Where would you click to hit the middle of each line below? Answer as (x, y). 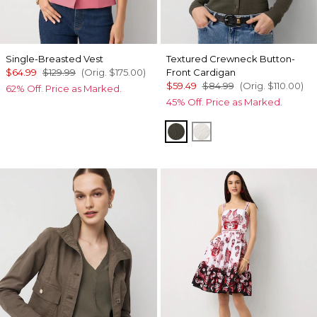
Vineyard (201, 131)
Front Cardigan (201, 72)
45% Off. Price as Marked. (224, 102)
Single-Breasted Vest (54, 59)
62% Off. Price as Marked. (64, 88)
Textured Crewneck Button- (230, 59)
